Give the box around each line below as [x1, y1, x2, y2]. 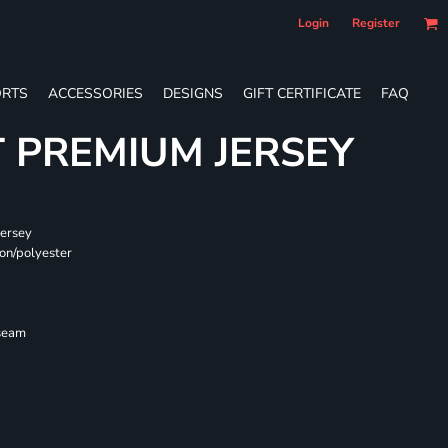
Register [352, 15, 400, 31]
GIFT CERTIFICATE [243, 83, 361, 103]
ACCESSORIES [48, 83, 143, 103]
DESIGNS [163, 83, 223, 103]
